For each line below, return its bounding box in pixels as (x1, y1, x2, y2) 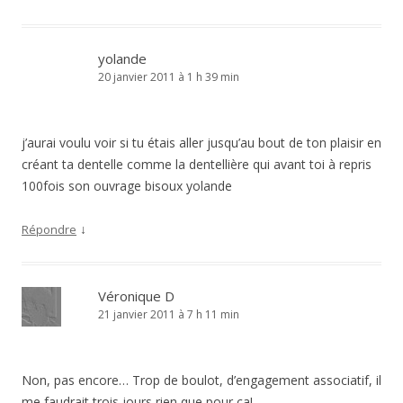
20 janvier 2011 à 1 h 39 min (98, 69, 239, 85)
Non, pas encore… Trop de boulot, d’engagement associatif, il (22, 372, 381, 389)
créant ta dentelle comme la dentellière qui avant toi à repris (22, 156, 372, 173)
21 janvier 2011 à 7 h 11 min (98, 307, 239, 322)
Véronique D (98, 287, 175, 305)
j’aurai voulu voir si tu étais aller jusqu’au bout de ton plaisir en (22, 134, 381, 151)
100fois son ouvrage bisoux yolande (22, 177, 232, 194)
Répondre (22, 221, 76, 237)
